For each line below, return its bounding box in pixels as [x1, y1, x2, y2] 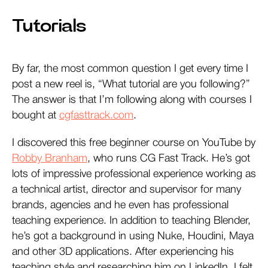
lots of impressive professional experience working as [12, 169, 256, 179]
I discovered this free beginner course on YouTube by [12, 138, 255, 148]
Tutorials [12, 17, 86, 36]
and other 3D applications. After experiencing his [12, 247, 234, 257]
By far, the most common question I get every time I [12, 64, 248, 74]
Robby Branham [12, 154, 87, 164]
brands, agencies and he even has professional [12, 200, 229, 211]
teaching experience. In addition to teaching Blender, [12, 216, 251, 226]
